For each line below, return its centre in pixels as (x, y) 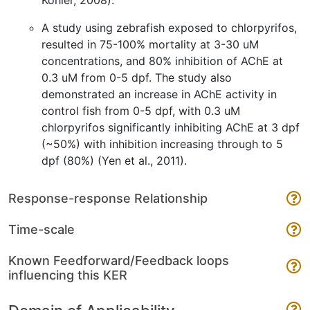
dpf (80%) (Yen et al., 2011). (116, 161)
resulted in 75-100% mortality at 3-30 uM (150, 44)
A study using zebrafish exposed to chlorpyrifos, (169, 28)
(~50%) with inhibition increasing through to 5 (162, 144)
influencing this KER (68, 275)
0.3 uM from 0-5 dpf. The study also (137, 77)
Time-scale (42, 229)
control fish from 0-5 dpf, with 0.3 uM (141, 111)
